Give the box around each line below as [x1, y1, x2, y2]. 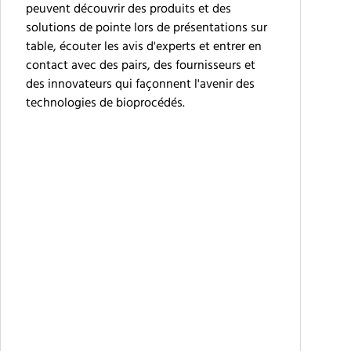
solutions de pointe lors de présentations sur [26, 18, 267, 38]
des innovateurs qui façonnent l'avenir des [26, 74, 255, 95]
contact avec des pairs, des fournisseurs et [26, 56, 255, 76]
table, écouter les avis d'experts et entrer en [26, 37, 262, 57]
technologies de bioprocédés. [26, 93, 185, 114]
